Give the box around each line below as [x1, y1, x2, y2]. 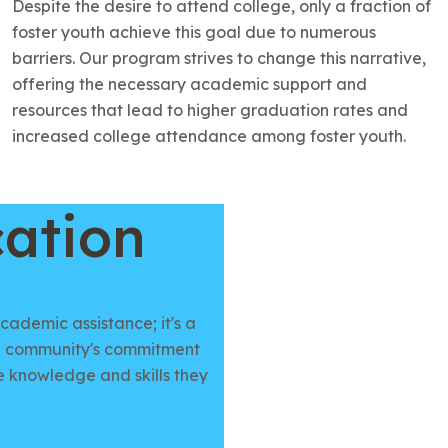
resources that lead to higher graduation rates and [11, 100, 408, 120]
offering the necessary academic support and [11, 74, 367, 94]
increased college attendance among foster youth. [11, 126, 406, 146]
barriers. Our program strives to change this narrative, [11, 48, 426, 68]
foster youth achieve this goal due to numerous [11, 22, 376, 42]
